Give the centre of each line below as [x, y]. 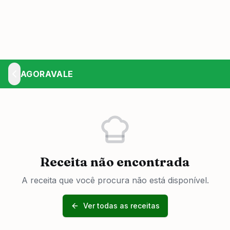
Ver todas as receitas [121, 206]
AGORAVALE [47, 74]
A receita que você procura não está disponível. [115, 180]
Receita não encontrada [115, 162]
